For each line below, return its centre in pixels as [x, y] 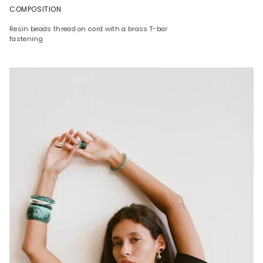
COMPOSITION [36, 9]
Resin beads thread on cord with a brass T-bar [89, 29]
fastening [26, 39]
